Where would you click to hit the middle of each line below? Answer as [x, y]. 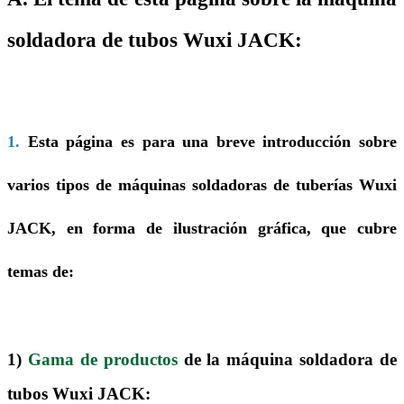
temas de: [41, 272]
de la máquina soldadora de [290, 359]
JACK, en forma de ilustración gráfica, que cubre [202, 229]
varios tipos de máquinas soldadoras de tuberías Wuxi [202, 185]
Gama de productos [106, 359]
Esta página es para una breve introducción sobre [212, 142]
